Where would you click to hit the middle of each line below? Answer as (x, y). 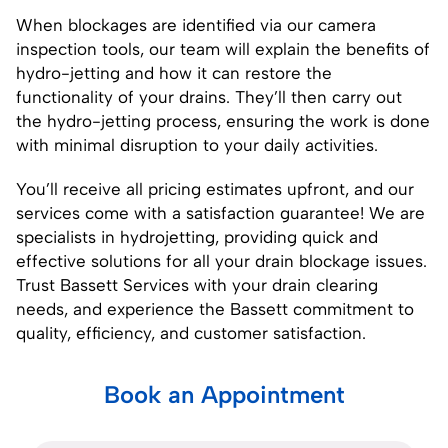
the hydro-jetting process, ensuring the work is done (223, 120)
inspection (56, 48)
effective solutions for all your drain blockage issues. (221, 260)
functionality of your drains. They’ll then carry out (209, 96)
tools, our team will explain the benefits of (263, 48)
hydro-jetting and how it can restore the (174, 72)
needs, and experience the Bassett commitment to (215, 308)
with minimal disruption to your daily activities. (197, 144)
